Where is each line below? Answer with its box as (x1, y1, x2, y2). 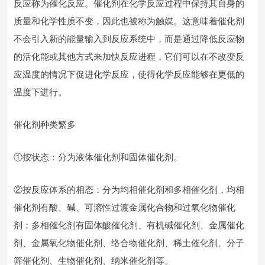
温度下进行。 (14, 87, 67, 97)
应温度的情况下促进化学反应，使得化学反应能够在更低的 (14, 69, 245, 79)
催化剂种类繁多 (14, 119, 76, 130)
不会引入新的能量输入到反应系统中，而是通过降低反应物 (14, 34, 245, 44)
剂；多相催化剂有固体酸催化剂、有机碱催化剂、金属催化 (14, 220, 245, 230)
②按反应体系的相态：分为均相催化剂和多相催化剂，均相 (14, 185, 245, 195)
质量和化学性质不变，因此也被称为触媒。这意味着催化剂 (14, 16, 245, 26)
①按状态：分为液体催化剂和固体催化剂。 (14, 152, 183, 162)
